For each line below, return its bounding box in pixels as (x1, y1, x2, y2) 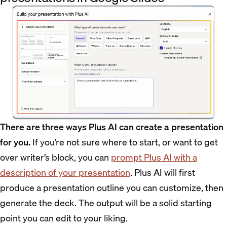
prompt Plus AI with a (111, 149, 197, 165)
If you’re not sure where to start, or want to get (30, 134, 218, 149)
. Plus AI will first (130, 165, 195, 180)
